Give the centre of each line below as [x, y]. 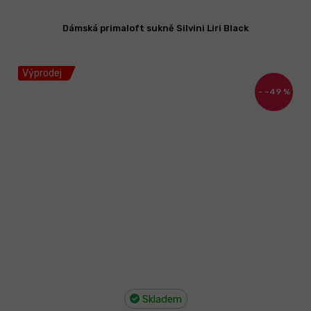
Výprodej [42, 74]
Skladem [160, 300]
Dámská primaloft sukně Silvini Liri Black [155, 28]
